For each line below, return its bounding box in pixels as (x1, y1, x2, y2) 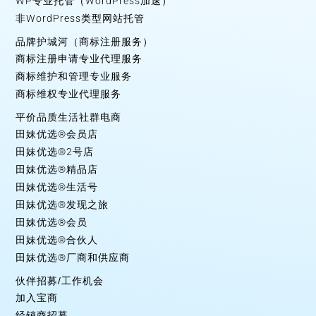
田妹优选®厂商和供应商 (16, 252, 130, 264)
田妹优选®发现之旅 (16, 199, 109, 211)
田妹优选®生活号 (16, 181, 99, 193)
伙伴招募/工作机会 (16, 275, 104, 287)
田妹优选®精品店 (16, 164, 99, 176)
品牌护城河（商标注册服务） (16, 36, 154, 48)
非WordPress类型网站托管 (16, 13, 145, 25)
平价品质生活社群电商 (16, 111, 122, 123)
